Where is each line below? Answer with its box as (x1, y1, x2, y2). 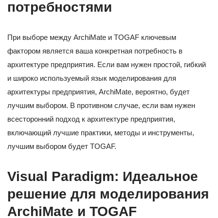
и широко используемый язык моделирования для (7, 74, 176, 83)
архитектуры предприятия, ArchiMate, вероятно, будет (7, 88, 190, 96)
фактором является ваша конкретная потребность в (7, 47, 182, 55)
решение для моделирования (7, 186, 209, 202)
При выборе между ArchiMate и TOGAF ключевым (7, 33, 176, 42)
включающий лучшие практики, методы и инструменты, (7, 128, 194, 137)
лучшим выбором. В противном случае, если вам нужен (7, 101, 195, 110)
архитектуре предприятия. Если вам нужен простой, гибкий (7, 60, 206, 69)
